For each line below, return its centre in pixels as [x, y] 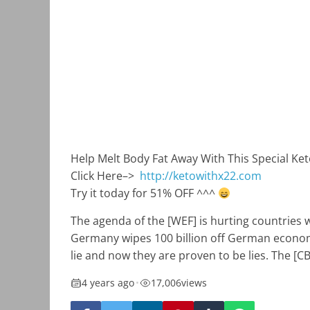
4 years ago [108, 283]
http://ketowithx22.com [201, 176]
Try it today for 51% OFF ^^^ [144, 193]
